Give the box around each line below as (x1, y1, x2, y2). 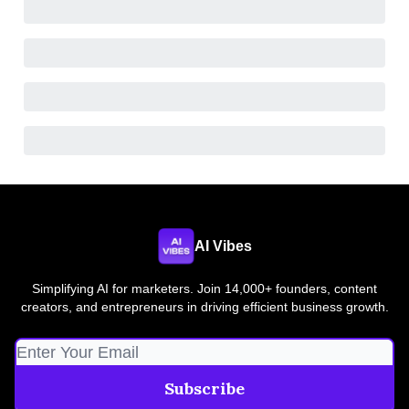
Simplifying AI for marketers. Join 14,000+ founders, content (32, 281, 377, 296)
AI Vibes (194, 238, 252, 254)
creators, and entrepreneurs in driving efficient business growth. (20, 299, 389, 314)
